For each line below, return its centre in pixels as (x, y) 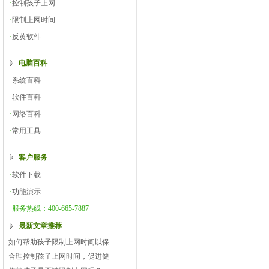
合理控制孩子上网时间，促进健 (59, 256)
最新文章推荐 (40, 226)
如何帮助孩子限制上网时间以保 (59, 242)
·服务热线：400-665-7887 (49, 208)
